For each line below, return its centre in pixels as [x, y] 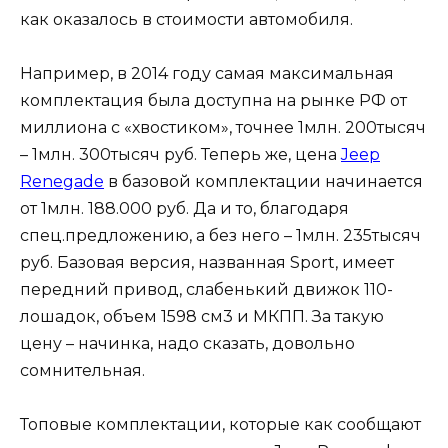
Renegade [62, 182]
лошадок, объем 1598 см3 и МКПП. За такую [202, 317]
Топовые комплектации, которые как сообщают [220, 425]
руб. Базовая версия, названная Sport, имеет [207, 263]
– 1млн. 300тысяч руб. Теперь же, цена [180, 155]
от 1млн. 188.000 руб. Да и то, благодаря [184, 209]
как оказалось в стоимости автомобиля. [186, 20]
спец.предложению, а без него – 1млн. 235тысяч [220, 236]
